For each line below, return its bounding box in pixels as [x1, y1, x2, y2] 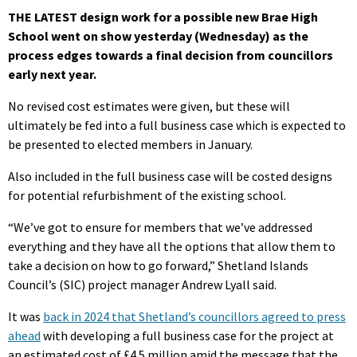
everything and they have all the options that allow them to [8, 238, 335, 255]
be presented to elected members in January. [8, 136, 253, 153]
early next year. [8, 66, 96, 83]
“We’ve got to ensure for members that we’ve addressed [8, 219, 312, 236]
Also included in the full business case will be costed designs [8, 168, 332, 185]
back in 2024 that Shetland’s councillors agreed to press [43, 308, 346, 325]
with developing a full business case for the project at [41, 328, 334, 344]
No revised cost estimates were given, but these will [8, 98, 290, 115]
